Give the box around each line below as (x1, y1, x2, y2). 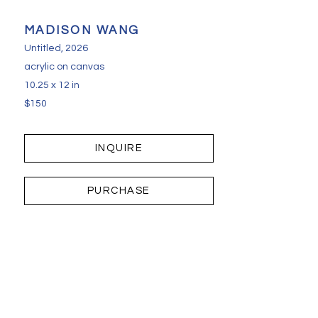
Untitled (23, 43, 61, 53)
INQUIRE (94, 142, 143, 153)
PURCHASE (87, 185, 150, 196)
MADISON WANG (23, 23, 140, 37)
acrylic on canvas (23, 61, 104, 72)
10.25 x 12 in (23, 79, 79, 90)
